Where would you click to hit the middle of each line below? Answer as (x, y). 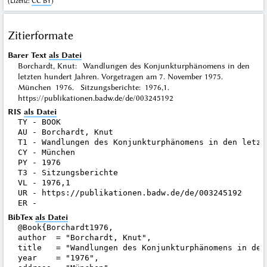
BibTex (21, 217)
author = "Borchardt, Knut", (84, 237)
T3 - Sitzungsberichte (68, 173)
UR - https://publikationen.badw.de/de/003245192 (130, 193)
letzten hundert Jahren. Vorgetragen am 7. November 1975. (123, 76)
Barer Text (27, 55)
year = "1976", (58, 257)
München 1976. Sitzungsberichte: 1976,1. (97, 87)
